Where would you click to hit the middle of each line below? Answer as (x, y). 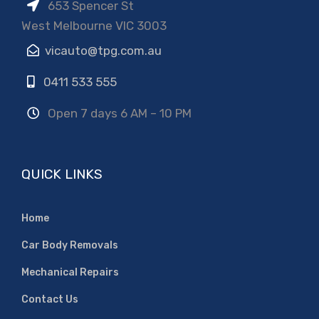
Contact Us (50, 299)
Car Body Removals (70, 245)
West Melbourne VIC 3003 (94, 25)
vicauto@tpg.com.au (103, 50)
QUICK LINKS (62, 174)
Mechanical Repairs (70, 272)
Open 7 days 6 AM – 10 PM (118, 113)
